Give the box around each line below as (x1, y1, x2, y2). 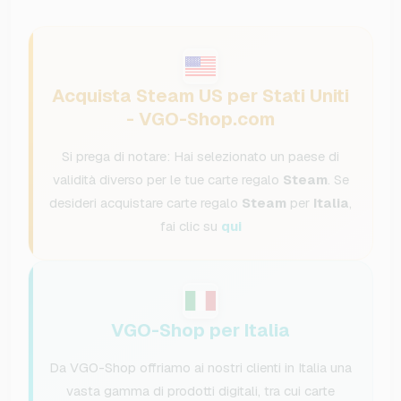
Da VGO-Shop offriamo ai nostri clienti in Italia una (49, 359, 352, 377)
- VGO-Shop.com (126, 107, 275, 132)
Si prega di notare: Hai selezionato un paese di (62, 148, 339, 166)
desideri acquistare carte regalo (49, 194, 242, 212)
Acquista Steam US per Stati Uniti (52, 84, 349, 108)
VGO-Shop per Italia (111, 319, 290, 343)
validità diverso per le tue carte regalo (52, 171, 283, 189)
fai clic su (159, 218, 221, 235)
